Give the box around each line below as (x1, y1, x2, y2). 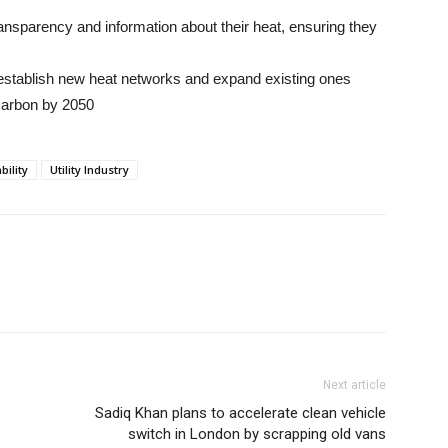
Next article (323, 378, 386, 392)
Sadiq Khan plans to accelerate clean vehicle (95, 404, 386, 422)
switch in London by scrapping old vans (128, 425, 386, 443)
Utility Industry (50, 162, 129, 177)
